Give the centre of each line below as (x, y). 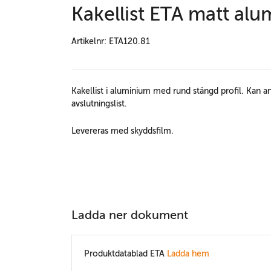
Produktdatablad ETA (124, 253)
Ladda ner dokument (130, 215)
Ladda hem (188, 253)
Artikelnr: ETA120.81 (111, 41)
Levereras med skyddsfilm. (122, 131)
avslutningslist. (99, 103)
